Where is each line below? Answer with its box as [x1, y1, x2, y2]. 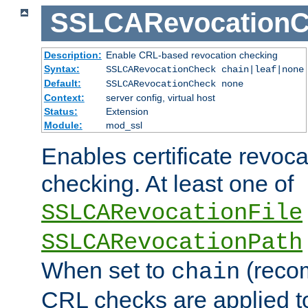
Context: [43, 91, 85, 103]
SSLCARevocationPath [41, 229, 302, 256]
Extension [105, 105, 148, 117]
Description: [43, 49, 102, 60]
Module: [43, 119, 82, 131]
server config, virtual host [105, 91, 215, 103]
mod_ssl [105, 119, 142, 131]
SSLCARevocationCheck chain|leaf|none [105, 63, 304, 75]
